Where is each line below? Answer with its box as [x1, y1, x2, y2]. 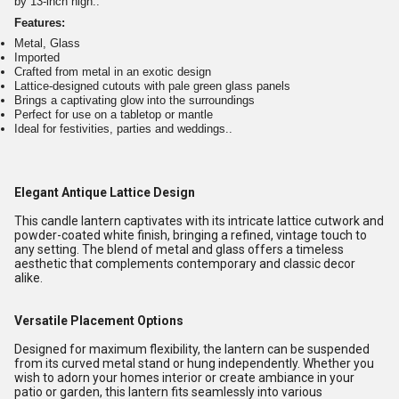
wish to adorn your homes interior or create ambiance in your [14, 370, 354, 386]
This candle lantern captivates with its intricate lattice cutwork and [14, 214, 384, 229]
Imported [14, 51, 60, 65]
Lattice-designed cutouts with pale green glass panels [14, 79, 290, 94]
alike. [14, 271, 43, 286]
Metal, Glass [14, 37, 80, 51]
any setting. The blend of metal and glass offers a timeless [14, 242, 344, 257]
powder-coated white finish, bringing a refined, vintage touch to [14, 228, 367, 243]
